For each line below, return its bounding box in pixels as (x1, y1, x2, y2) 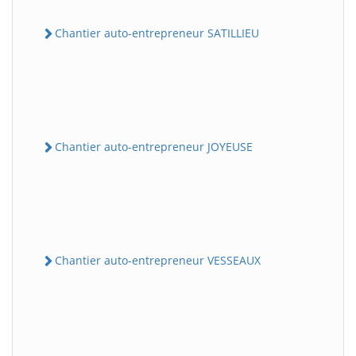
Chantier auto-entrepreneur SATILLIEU (55, 25, 259, 41)
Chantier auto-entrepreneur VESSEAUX (55, 253, 261, 269)
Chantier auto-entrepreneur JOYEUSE (55, 138, 253, 154)
